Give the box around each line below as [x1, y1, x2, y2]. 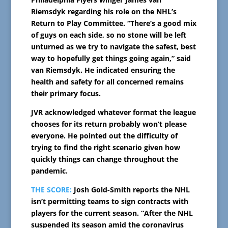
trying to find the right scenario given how [31, 142, 180, 152]
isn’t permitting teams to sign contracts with [31, 196, 188, 206]
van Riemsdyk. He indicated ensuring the [31, 65, 175, 75]
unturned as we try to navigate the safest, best [31, 41, 196, 51]
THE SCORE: [31, 184, 72, 194]
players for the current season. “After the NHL [31, 208, 193, 218]
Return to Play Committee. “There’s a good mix [31, 18, 196, 28]
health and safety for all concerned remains [31, 76, 184, 87]
